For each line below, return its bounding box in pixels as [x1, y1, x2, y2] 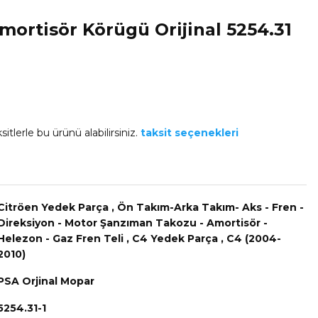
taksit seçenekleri [141, 126, 238, 139]
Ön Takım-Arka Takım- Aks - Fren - [117, 201, 304, 214]
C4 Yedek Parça [132, 232, 218, 245]
